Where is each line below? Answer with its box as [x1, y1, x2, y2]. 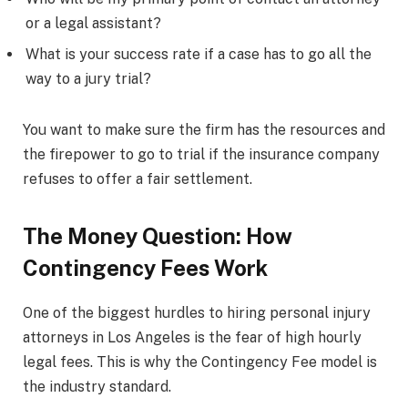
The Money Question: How [23, 222, 292, 249]
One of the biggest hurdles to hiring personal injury [23, 303, 371, 321]
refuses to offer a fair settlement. [23, 169, 252, 188]
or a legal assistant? [25, 14, 161, 32]
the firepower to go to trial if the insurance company [23, 145, 380, 163]
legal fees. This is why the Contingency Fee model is [23, 352, 377, 371]
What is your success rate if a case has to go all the [25, 45, 372, 63]
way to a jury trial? [25, 69, 151, 87]
